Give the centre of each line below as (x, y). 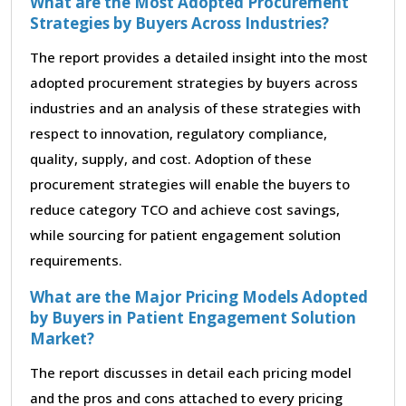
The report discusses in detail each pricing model (191, 372)
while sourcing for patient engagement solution (185, 234)
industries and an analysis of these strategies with (195, 107)
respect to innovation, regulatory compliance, (179, 133)
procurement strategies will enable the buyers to (190, 184)
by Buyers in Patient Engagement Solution (193, 317)
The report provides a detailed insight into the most (199, 57)
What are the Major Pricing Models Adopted (199, 296)
